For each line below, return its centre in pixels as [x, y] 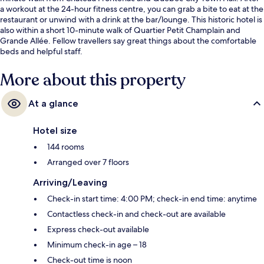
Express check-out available [98, 230]
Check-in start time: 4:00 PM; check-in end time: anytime [152, 199]
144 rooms [66, 147]
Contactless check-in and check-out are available [136, 214]
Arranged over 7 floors [88, 162]
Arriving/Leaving [70, 183]
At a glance [53, 104]
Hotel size [55, 131]
